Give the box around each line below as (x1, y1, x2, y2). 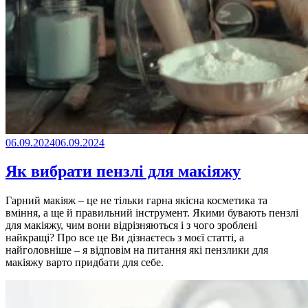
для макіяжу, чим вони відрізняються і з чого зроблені (5, 219, 257, 232)
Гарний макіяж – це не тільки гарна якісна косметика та (5, 195, 267, 207)
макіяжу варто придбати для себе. (5, 256, 164, 269)
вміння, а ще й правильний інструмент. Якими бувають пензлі (5, 207, 298, 219)
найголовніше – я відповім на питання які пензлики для (5, 244, 268, 256)
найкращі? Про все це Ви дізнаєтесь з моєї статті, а (5, 232, 244, 244)
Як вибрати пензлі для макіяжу (5, 162, 241, 181)
